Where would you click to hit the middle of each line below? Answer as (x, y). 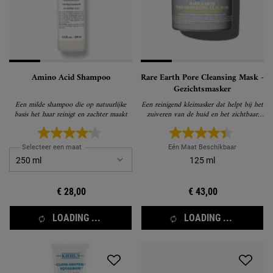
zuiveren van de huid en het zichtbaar (202, 115)
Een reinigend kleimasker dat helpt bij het (202, 105)
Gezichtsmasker (202, 89)
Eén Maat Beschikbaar (202, 147)
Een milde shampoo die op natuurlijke (71, 105)
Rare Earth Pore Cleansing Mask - (202, 77)
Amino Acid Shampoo (71, 77)
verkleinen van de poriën (202, 124)
